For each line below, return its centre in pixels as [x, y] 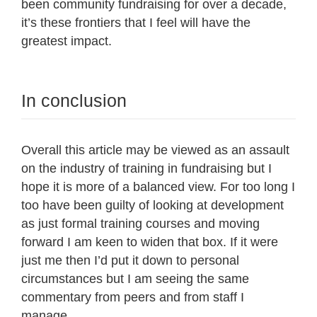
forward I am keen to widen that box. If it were [150, 242]
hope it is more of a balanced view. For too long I [158, 187]
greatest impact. [67, 41]
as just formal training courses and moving [140, 224]
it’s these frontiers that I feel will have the [136, 23]
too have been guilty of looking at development [152, 206]
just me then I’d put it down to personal [130, 261]
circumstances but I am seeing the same [135, 279]
